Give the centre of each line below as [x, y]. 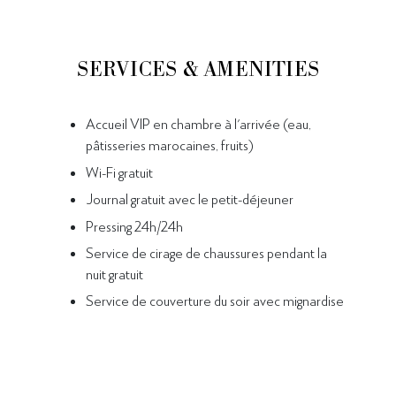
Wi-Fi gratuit [119, 171]
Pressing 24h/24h [134, 225]
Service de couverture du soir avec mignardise [215, 301]
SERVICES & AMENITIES [198, 70]
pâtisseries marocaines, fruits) [170, 145]
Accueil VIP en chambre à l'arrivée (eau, [198, 124]
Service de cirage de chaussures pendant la [206, 252]
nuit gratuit [114, 273]
